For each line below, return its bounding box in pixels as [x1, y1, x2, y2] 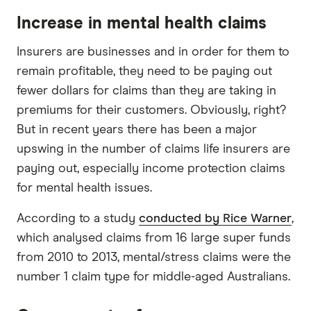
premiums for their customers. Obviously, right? [17, 103, 286, 117]
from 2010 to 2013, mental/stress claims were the [17, 251, 291, 264]
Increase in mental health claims [17, 15, 267, 32]
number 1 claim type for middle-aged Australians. [17, 270, 290, 283]
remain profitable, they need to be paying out [17, 65, 272, 78]
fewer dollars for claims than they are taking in [17, 84, 276, 97]
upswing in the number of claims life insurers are [17, 142, 290, 155]
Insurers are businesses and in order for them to [17, 45, 289, 58]
